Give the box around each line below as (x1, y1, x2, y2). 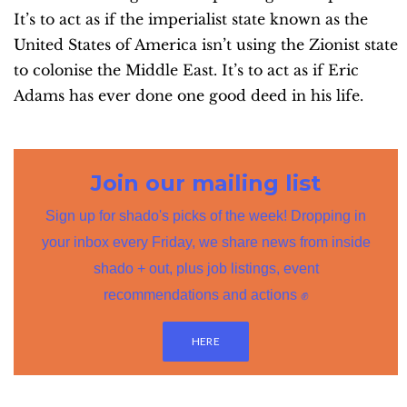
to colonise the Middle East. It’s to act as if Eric (14, 61, 359, 80)
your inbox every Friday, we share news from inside (41, 234, 371, 251)
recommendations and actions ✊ (103, 287, 309, 303)
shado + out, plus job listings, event (93, 261, 319, 277)
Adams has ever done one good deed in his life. (14, 86, 363, 105)
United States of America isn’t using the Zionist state (14, 35, 398, 55)
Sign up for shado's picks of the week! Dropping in (45, 208, 366, 224)
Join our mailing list (91, 170, 321, 197)
